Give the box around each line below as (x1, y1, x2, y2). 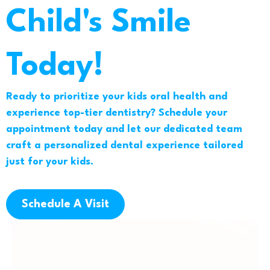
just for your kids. (6, 157, 93, 168)
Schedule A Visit (22, 199, 109, 210)
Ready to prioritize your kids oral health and (6, 92, 227, 102)
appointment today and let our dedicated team (6, 124, 242, 135)
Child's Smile (6, 8, 191, 39)
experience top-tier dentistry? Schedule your (6, 108, 227, 119)
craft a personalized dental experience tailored (6, 140, 243, 151)
